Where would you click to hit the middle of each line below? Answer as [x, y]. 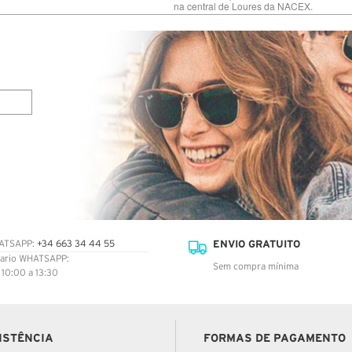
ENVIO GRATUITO [257, 244]
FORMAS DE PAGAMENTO [275, 337]
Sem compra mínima [256, 266]
